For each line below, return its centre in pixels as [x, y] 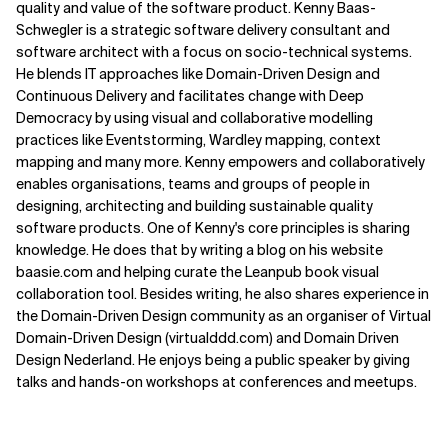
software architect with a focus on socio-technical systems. [214, 52]
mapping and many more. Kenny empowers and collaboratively [220, 162]
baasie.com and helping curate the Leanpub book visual [197, 272]
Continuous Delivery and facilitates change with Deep [190, 96]
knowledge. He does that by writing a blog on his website [199, 250]
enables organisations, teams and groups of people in [193, 184]
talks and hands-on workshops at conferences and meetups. [216, 382]
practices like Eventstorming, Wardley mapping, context [198, 140]
